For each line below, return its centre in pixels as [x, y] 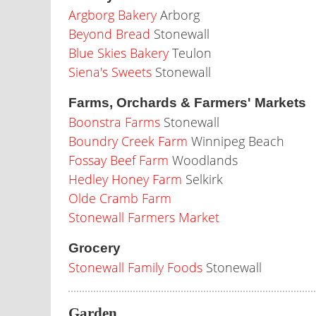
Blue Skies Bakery [119, 53]
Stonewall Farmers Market [144, 217]
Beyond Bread [109, 34]
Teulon [190, 53]
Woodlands [203, 160]
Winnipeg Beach [236, 141]
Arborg [178, 15]
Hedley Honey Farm [125, 179]
